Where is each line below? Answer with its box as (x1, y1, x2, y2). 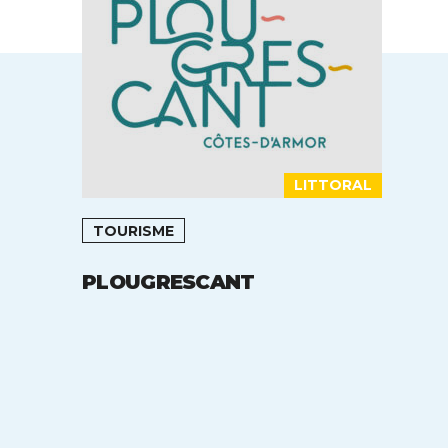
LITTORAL (294, 175, 372, 194)
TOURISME (93, 221, 174, 240)
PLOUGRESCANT (82, 269, 255, 294)
